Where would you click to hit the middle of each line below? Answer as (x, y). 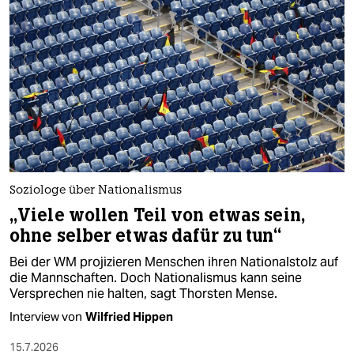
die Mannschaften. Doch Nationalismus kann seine (156, 277)
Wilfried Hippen (129, 316)
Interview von (46, 316)
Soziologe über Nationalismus (96, 190)
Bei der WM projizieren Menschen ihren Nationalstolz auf (174, 262)
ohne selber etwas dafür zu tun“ (146, 235)
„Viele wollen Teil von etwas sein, (157, 215)
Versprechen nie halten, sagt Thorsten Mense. (143, 293)
